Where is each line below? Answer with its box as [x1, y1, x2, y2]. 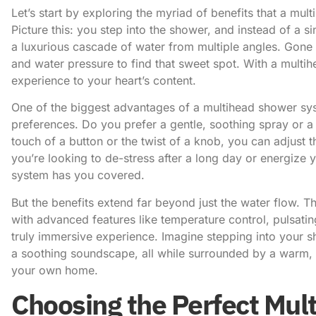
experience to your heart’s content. [11, 73, 196, 87]
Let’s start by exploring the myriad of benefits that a [11, 5, 290, 20]
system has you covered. [11, 168, 145, 183]
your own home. [11, 262, 98, 277]
